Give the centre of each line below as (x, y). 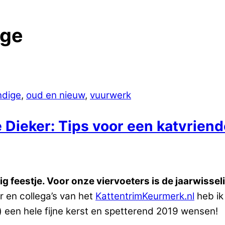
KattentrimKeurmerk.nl (145, 196)
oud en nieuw (55, 95)
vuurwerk (110, 95)
